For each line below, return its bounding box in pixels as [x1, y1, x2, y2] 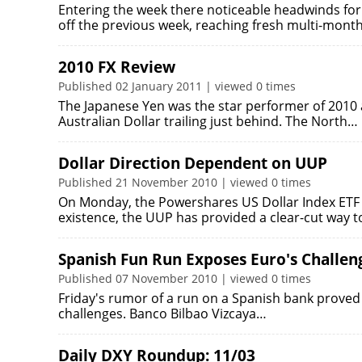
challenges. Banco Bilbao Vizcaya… [58, 305, 267, 322]
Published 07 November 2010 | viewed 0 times [58, 271, 311, 286]
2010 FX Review [58, 57, 175, 78]
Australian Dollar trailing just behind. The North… [58, 112, 358, 130]
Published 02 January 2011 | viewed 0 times [58, 78, 296, 94]
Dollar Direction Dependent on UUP [58, 153, 327, 174]
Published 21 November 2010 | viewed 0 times [58, 175, 311, 190]
